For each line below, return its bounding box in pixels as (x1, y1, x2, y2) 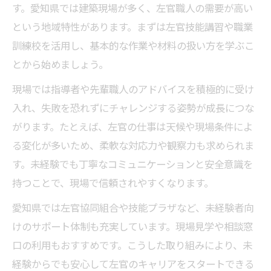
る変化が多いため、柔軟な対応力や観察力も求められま (12, 137, 254, 153)
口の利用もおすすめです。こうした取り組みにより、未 (12, 237, 252, 253)
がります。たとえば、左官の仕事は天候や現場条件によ (12, 119, 253, 134)
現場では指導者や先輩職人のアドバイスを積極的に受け (12, 81, 254, 97)
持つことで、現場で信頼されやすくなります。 (12, 175, 214, 191)
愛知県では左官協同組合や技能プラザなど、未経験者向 (12, 200, 253, 215)
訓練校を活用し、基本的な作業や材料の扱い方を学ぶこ (12, 38, 254, 53)
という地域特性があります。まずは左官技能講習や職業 (12, 19, 253, 34)
